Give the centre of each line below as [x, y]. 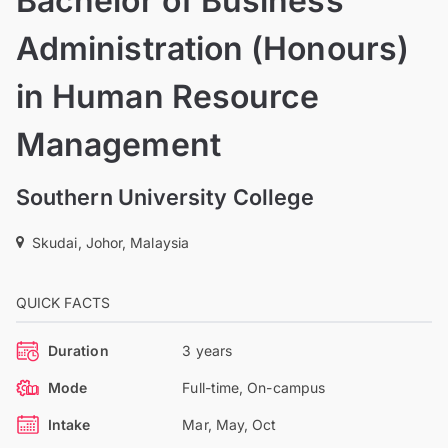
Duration [78, 350]
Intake [69, 424]
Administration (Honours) [212, 48]
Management [118, 144]
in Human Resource [168, 96]
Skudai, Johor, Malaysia [110, 242]
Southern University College [165, 196]
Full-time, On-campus [253, 387]
